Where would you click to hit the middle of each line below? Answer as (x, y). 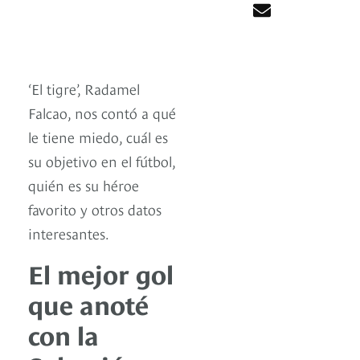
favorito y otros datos (95, 209)
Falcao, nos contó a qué (102, 112)
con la (63, 334)
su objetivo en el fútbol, (102, 161)
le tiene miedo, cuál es (98, 137)
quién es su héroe (84, 185)
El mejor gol (101, 273)
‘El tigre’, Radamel (84, 88)
